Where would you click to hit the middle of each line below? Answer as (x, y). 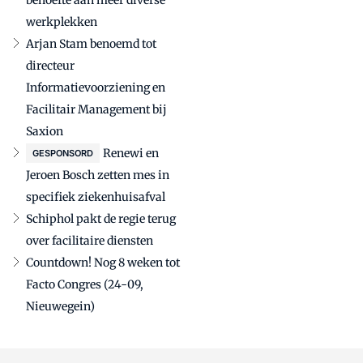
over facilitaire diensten (90, 240)
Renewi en (131, 153)
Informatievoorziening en (96, 87)
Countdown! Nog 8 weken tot (103, 262)
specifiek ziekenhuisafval (96, 196)
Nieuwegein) (60, 306)
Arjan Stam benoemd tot (91, 43)
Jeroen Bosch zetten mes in (98, 175)
